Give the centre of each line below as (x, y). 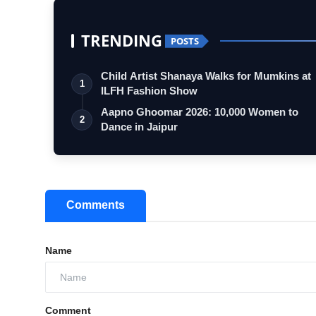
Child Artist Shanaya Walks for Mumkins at (206, 76)
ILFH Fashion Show (149, 91)
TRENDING (122, 41)
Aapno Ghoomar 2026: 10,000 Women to (200, 112)
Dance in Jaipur (139, 127)
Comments (96, 205)
